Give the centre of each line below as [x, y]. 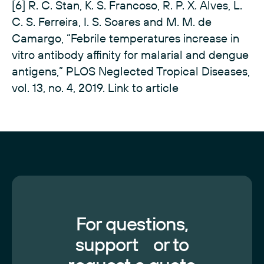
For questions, [132, 224]
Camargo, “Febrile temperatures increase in [126, 38]
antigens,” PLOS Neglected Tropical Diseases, [131, 71]
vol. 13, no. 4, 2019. [60, 88]
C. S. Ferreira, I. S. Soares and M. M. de [112, 22]
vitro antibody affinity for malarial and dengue [130, 55]
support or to [132, 244]
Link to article [143, 88]
